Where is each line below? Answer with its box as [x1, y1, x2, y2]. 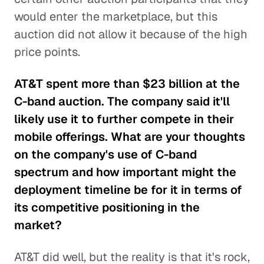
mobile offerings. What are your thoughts [14, 129, 245, 144]
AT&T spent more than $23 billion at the [14, 76, 240, 91]
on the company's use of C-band [14, 147, 197, 162]
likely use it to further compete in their [14, 111, 234, 127]
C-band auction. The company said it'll [14, 94, 230, 109]
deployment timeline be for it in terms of [14, 182, 242, 197]
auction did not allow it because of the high [14, 27, 247, 42]
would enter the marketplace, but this [14, 9, 217, 24]
